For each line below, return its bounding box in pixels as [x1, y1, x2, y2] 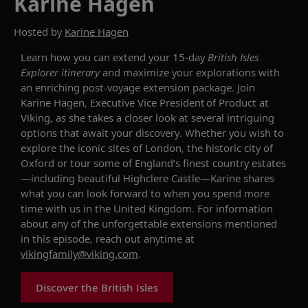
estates [252, 155, 286, 170]
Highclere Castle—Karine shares [123, 170, 274, 185]
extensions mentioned [170, 216, 277, 230]
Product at [219, 95, 269, 109]
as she [56, 110, 88, 124]
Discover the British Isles [36, 280, 158, 294]
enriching [32, 80, 82, 94]
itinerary [58, 65, 100, 79]
